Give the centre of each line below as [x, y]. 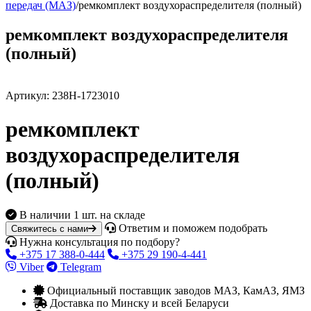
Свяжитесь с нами [50, 228]
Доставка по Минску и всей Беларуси [138, 303]
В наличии [45, 215]
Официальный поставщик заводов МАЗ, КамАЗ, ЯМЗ [175, 290]
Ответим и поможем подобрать [192, 228]
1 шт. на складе [109, 215]
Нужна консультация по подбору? [98, 242]
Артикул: [29, 95]
